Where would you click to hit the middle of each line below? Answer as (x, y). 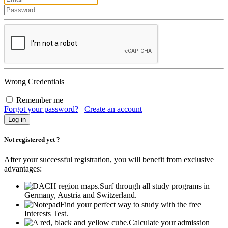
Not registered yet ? (32, 139)
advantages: (23, 168)
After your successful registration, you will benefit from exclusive (109, 159)
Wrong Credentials (34, 81)
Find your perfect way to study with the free (131, 204)
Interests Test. (46, 213)
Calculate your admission (169, 222)
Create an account (113, 109)
